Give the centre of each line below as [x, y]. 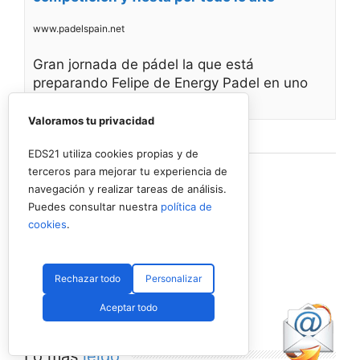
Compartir [129, 135]
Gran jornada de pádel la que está [143, 65]
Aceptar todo [129, 307]
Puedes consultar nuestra [94, 207]
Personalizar [173, 278]
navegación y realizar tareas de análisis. [127, 189]
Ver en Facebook [58, 135]
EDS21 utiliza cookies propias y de [113, 153]
